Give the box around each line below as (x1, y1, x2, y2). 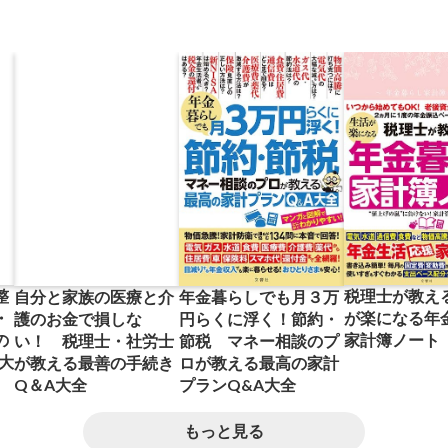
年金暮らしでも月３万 (179, 287, 339, 307)
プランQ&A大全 (179, 375, 296, 395)
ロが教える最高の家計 (179, 353, 339, 373)
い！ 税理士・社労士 (14, 330, 174, 350)
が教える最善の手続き (14, 352, 174, 372)
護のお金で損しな (14, 308, 142, 328)
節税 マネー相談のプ (179, 331, 339, 351)
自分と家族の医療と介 (14, 286, 174, 306)
